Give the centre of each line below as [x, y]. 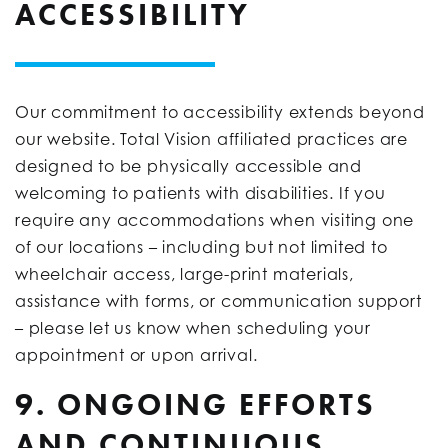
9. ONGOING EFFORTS [195, 404]
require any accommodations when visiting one [215, 219]
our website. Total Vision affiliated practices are [211, 138]
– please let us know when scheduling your [193, 327]
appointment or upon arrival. [136, 354]
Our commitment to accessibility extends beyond [220, 111]
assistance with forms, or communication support [218, 300]
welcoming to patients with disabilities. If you [200, 192]
